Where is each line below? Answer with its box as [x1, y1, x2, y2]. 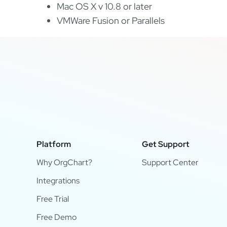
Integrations [36, 175, 80, 186]
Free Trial [36, 193, 69, 204]
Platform [36, 138, 71, 149]
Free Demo [36, 211, 77, 222]
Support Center [141, 157, 199, 168]
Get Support [141, 138, 190, 149]
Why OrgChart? [36, 157, 92, 168]
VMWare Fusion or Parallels [57, 15, 165, 26]
